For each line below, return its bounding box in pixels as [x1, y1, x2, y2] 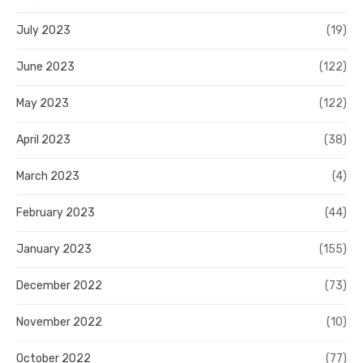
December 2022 [16, 279, 102, 293]
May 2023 [16, 96, 69, 111]
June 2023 [16, 60, 75, 75]
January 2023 [16, 242, 92, 257]
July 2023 [16, 23, 70, 38]
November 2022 [16, 315, 102, 330]
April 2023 [16, 133, 70, 147]
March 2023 [16, 169, 79, 184]
